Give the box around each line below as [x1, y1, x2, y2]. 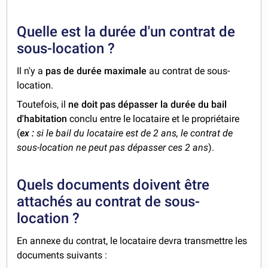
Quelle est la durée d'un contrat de [17, 23, 236, 41]
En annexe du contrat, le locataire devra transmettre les [17, 235, 248, 247]
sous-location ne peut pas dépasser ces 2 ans [17, 142, 209, 154]
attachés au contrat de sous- [17, 193, 200, 211]
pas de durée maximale [45, 65, 150, 77]
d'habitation [17, 113, 68, 125]
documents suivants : [17, 249, 108, 261]
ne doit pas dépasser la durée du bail [68, 99, 227, 111]
